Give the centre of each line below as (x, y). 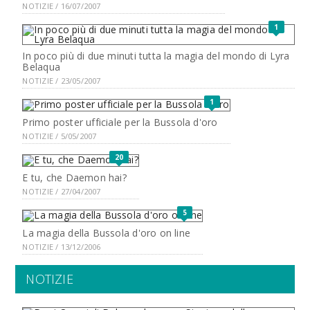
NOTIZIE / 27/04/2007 (62, 191)
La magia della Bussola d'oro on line (107, 233)
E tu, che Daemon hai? (74, 177)
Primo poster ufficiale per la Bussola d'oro (120, 122)
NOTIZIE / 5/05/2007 (60, 136)
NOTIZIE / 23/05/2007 (62, 81)
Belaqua (41, 67)
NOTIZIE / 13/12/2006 (62, 247)
